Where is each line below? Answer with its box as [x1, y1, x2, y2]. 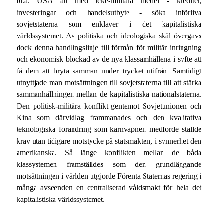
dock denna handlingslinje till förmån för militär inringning [16, 43, 202, 52]
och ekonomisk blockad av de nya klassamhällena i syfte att [16, 54, 202, 63]
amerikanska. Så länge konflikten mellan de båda [16, 148, 202, 157]
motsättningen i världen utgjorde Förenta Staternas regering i [16, 171, 202, 180]
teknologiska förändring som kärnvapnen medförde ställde [16, 125, 202, 133]
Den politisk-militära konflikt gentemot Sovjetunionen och [16, 101, 202, 110]
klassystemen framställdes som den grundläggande [16, 160, 202, 168]
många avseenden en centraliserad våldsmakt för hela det [16, 183, 202, 192]
